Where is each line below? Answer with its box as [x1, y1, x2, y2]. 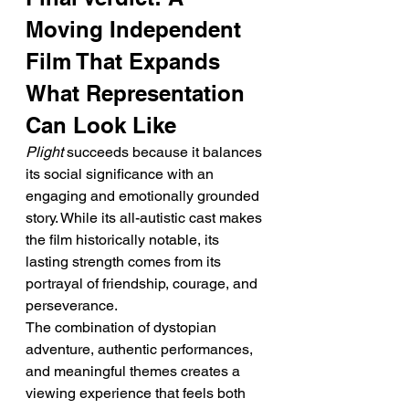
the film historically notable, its [26, 231, 223, 248]
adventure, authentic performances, [26, 341, 257, 358]
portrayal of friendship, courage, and [26, 275, 261, 292]
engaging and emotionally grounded [26, 187, 263, 204]
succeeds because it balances [63, 143, 266, 161]
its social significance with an [26, 165, 217, 183]
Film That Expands [26, 48, 226, 74]
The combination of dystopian [26, 319, 220, 336]
